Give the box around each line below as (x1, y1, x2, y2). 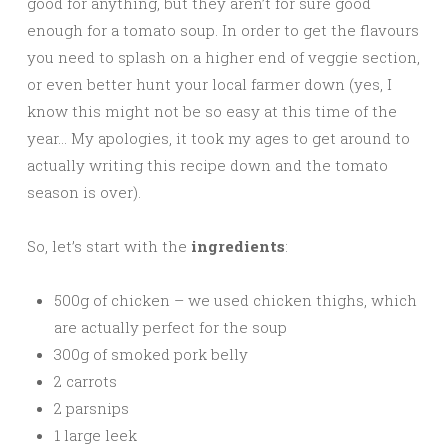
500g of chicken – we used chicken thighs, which (54, 289, 417, 310)
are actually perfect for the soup (54, 316, 287, 337)
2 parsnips (54, 397, 129, 418)
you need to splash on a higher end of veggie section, (27, 46, 420, 67)
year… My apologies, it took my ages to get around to (27, 127, 410, 148)
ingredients (191, 235, 285, 256)
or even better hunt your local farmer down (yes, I (27, 73, 392, 94)
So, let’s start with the (27, 235, 191, 256)
